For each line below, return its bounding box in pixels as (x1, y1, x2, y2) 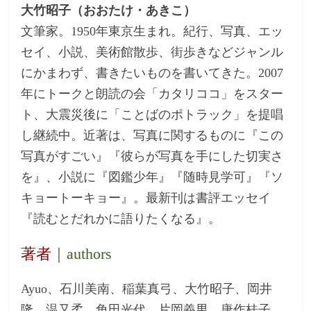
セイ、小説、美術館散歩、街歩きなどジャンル (21, 44, 284, 59)
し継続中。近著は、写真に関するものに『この (21, 128, 284, 142)
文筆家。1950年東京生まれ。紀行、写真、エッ (21, 24, 284, 38)
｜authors (51, 244, 112, 262)
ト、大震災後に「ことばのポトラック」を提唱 (21, 107, 284, 121)
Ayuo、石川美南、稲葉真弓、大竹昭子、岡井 (21, 281, 273, 296)
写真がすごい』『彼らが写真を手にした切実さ (21, 149, 284, 163)
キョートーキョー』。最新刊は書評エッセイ (21, 190, 271, 205)
